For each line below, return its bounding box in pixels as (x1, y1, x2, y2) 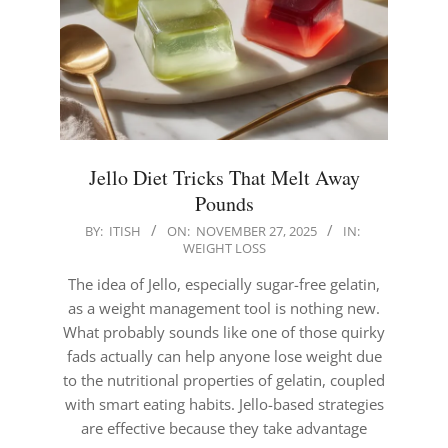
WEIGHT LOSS (182, 239, 266, 258)
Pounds (194, 190, 254, 218)
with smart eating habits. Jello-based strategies (64, 394, 384, 415)
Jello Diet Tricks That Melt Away (88, 164, 360, 192)
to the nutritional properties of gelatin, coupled (63, 370, 385, 391)
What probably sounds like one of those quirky (63, 322, 385, 343)
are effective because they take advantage (81, 418, 367, 439)
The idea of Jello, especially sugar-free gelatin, (68, 274, 380, 295)
